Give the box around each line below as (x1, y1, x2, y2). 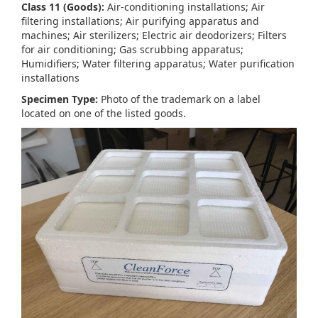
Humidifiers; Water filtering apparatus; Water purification (21, 56, 295, 70)
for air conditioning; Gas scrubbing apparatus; (21, 42, 243, 56)
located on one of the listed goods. (21, 106, 189, 120)
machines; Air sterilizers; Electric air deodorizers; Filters (21, 28, 287, 42)
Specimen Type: (21, 92, 98, 106)
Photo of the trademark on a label (98, 92, 261, 106)
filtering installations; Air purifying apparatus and (21, 13, 259, 28)
